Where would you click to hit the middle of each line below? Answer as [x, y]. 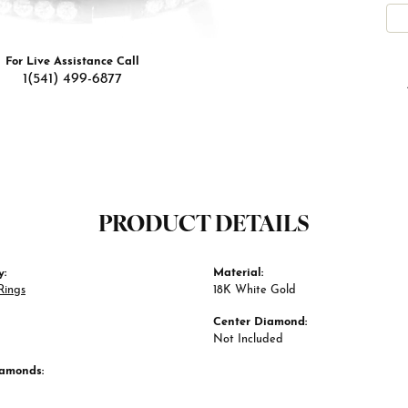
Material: [238, 273]
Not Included [248, 340]
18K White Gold [255, 291]
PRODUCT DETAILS [204, 226]
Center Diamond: [260, 322]
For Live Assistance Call [72, 62]
